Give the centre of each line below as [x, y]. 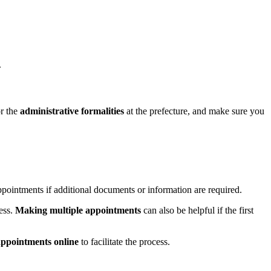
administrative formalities [72, 111]
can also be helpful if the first [197, 210]
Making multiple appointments [78, 210]
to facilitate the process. [124, 241]
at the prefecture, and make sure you [194, 111]
